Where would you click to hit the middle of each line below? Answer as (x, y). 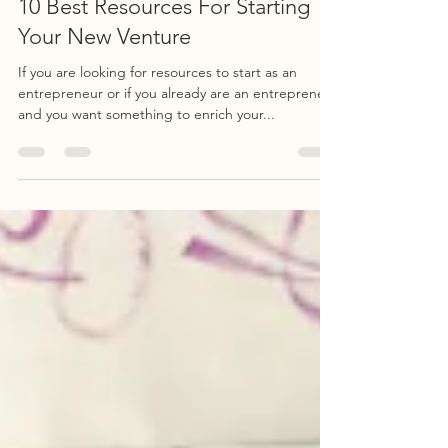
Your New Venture (104, 72)
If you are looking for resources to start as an (157, 108)
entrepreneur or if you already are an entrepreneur (178, 129)
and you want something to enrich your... (146, 150)
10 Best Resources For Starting (164, 42)
